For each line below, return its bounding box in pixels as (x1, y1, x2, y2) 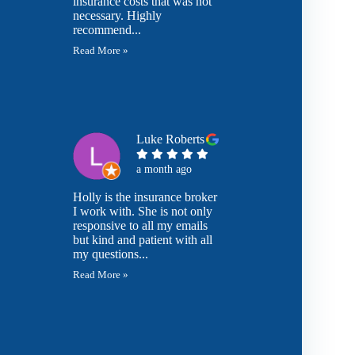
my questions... (73, 247, 149, 261)
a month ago (136, 163, 193, 175)
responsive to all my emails (73, 219, 208, 232)
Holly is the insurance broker (73, 190, 218, 204)
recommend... (73, 23, 142, 36)
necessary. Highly (73, 9, 162, 22)
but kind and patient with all (73, 233, 213, 246)
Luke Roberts (136, 132, 205, 146)
